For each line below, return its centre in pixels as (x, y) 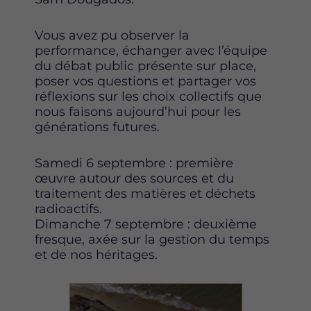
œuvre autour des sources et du (134, 178)
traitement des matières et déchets (145, 193)
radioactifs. (68, 209)
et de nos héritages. (96, 254)
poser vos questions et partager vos (145, 81)
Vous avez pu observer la (112, 35)
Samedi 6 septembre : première (134, 163)
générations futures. (97, 127)
